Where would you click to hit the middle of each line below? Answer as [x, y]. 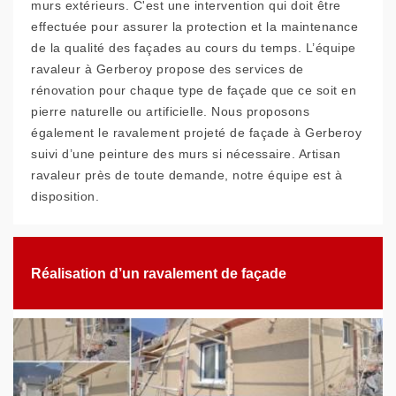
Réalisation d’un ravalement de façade [159, 273]
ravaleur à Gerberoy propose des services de [168, 69]
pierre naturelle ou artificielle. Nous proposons [170, 111]
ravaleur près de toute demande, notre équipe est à [187, 175]
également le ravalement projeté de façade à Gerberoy [196, 133]
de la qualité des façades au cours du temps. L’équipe [194, 48]
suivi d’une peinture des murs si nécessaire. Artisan [186, 154]
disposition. [65, 196]
